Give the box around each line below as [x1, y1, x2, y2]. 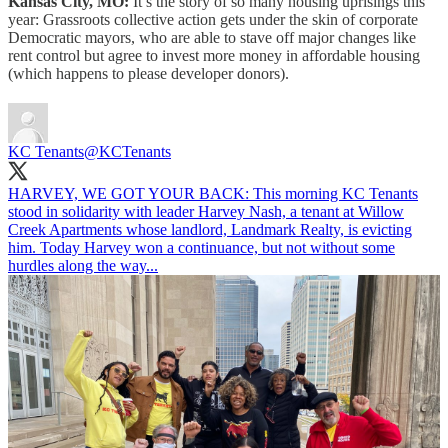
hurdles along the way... [8, 257, 158, 275]
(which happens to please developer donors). [8, 65, 289, 83]
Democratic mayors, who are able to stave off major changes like [8, 29, 416, 47]
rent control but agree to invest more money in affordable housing [8, 47, 420, 65]
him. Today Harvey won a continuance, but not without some [8, 239, 395, 257]
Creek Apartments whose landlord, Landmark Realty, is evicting [8, 221, 412, 239]
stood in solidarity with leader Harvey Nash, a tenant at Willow [8, 203, 404, 221]
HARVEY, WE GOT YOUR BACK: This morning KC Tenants [8, 185, 418, 203]
